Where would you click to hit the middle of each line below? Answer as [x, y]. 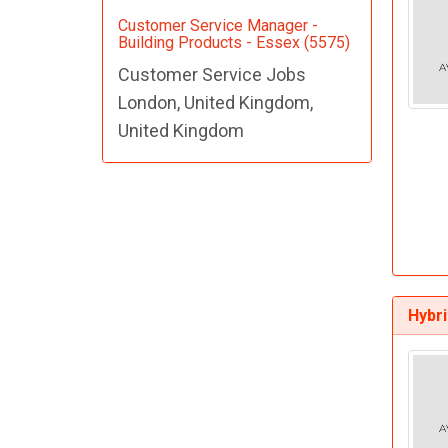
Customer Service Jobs [212, 75]
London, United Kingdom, [215, 103]
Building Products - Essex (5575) [234, 43]
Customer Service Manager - [218, 26]
